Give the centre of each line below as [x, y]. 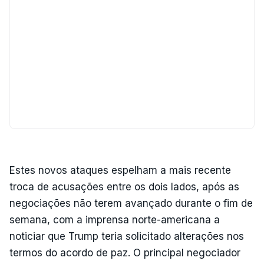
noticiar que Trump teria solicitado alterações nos [127, 236]
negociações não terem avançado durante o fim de [131, 203]
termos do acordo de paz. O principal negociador [125, 253]
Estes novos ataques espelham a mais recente [120, 170]
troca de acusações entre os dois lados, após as [124, 187]
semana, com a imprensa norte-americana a [115, 220]
